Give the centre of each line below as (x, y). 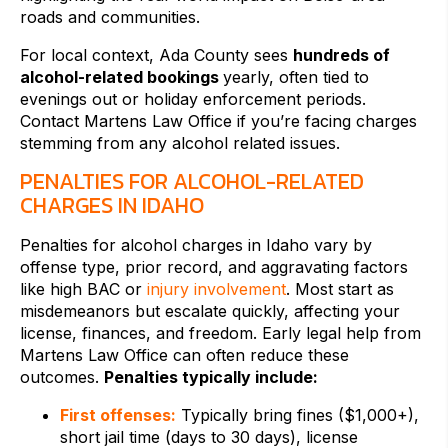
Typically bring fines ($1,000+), (297, 415)
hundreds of (341, 55)
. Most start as (340, 289)
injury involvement (216, 289)
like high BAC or (83, 289)
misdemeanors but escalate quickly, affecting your (210, 311)
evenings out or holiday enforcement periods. (193, 99)
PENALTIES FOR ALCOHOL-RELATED (192, 182)
